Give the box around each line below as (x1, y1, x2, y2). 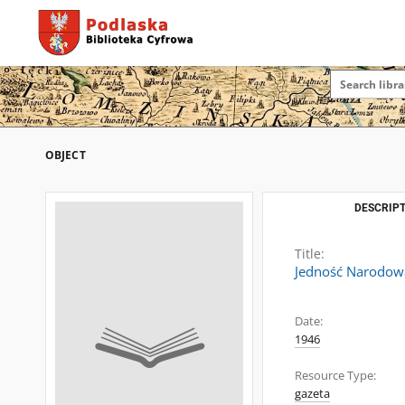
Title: (295, 245, 325, 262)
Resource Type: (295, 368, 376, 383)
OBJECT (45, 147, 86, 163)
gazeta (295, 386, 330, 401)
